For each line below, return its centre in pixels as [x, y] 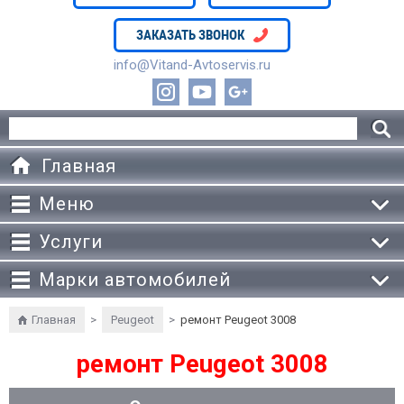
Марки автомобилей [135, 280]
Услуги [71, 242]
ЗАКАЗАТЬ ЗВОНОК [190, 35]
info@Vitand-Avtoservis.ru [192, 65]
